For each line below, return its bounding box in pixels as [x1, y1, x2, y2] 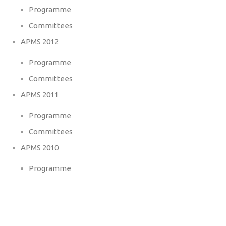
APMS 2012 [21, 37, 59, 46]
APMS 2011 [21, 90, 59, 99]
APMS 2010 [21, 143, 59, 152]
